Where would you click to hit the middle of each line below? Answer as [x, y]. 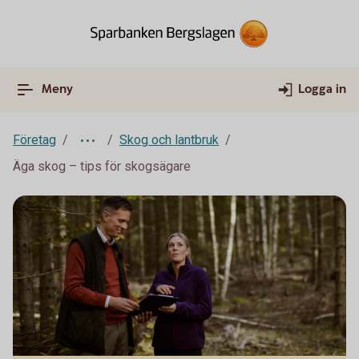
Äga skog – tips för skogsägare [102, 166]
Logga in [322, 89]
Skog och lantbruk [169, 140]
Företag [34, 140]
